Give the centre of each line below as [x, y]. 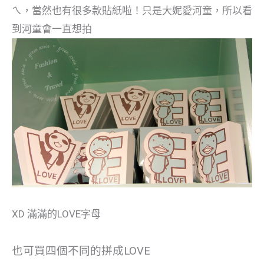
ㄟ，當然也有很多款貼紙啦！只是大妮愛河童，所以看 [132, 11]
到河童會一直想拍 [52, 29]
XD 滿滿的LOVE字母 [56, 214]
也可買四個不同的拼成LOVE [81, 251]
